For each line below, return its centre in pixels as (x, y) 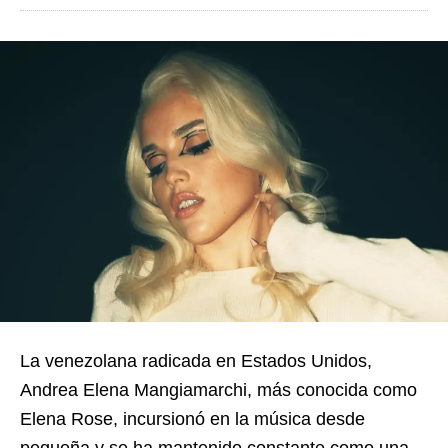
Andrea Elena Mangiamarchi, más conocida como (218, 389)
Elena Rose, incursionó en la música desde (192, 418)
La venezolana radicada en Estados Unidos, (196, 360)
